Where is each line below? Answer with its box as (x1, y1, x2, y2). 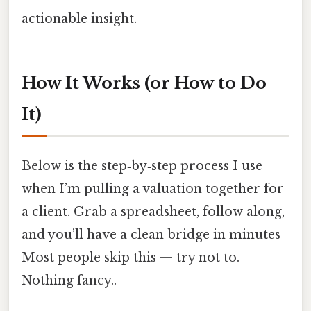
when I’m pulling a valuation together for (22, 180, 284, 196)
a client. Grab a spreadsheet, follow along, (22, 203, 285, 219)
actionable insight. (22, 10, 137, 26)
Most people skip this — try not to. (22, 249, 239, 265)
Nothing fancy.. (22, 272, 117, 288)
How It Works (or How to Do (22, 72, 267, 93)
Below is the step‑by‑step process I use (22, 158, 262, 174)
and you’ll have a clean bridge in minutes (22, 226, 280, 242)
